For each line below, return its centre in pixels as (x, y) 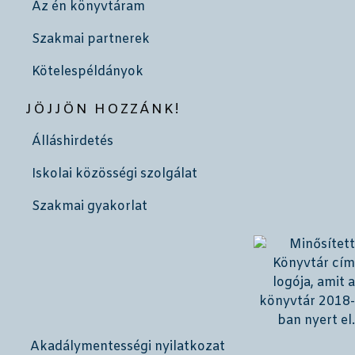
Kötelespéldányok (88, 71)
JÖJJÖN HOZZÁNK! (103, 109)
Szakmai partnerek (91, 39)
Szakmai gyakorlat (90, 206)
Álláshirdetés (73, 141)
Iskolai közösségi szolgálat (115, 174)
